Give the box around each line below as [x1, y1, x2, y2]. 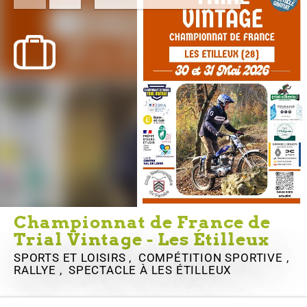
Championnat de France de [14, 211, 271, 232]
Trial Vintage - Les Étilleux [14, 228, 269, 249]
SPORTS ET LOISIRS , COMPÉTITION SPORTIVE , [14, 250, 293, 265]
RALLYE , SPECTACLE [14, 262, 140, 277]
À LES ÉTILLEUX [140, 262, 232, 277]
